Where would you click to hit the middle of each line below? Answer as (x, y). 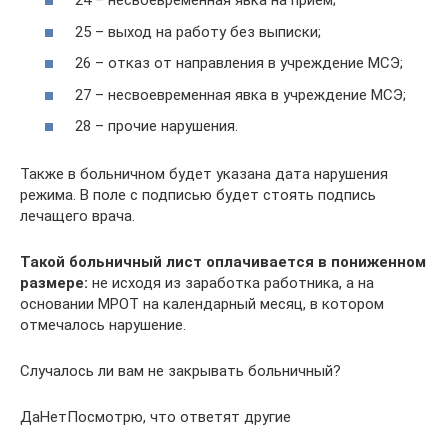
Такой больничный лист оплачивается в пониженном (223, 262)
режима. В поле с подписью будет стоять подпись (198, 195)
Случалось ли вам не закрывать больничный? (180, 371)
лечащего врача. (77, 216)
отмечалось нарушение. (103, 325)
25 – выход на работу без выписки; (198, 31)
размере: (54, 283)
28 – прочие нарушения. (156, 126)
